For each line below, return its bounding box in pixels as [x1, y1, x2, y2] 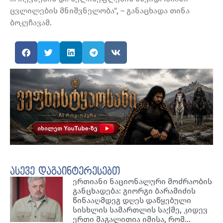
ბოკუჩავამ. [10, 18, 52, 28]
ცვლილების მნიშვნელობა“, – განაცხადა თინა [10, 6, 190, 16]
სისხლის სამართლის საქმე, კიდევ [73, 205, 208, 215]
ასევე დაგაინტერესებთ [10, 166, 120, 177]
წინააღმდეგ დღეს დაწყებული [73, 195, 192, 205]
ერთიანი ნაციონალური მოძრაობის [73, 176, 213, 186]
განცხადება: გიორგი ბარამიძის [73, 186, 196, 196]
